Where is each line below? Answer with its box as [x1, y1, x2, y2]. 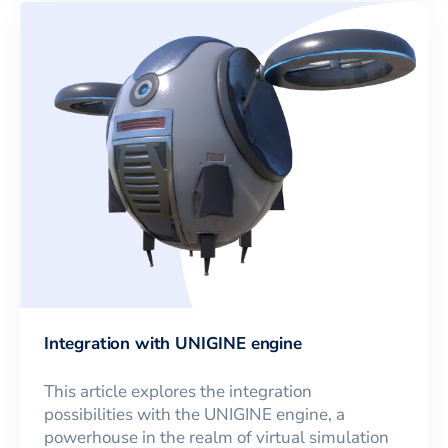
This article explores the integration [44, 379, 312, 403]
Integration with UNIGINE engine [44, 331, 302, 355]
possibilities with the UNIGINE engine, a [44, 402, 345, 426]
